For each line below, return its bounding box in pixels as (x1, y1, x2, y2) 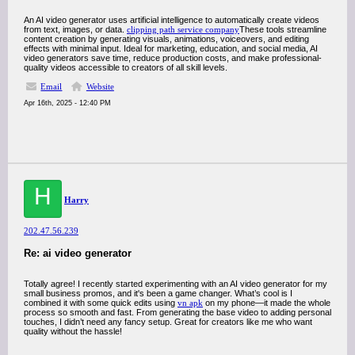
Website (86, 82, 114, 91)
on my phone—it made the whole (203, 298, 330, 307)
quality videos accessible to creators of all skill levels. (24, 63, 227, 72)
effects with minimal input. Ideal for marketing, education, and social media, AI (24, 44, 318, 53)
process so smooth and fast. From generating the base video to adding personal (24, 307, 331, 317)
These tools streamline (239, 25, 326, 34)
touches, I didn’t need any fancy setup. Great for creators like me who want (24, 317, 312, 326)
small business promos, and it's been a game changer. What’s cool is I (24, 288, 292, 298)
